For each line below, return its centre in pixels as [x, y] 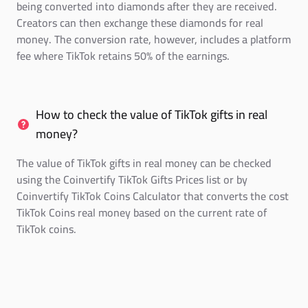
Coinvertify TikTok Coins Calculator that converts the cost [153, 196]
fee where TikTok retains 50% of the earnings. [123, 56]
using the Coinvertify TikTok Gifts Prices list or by [132, 179]
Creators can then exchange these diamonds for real [140, 23]
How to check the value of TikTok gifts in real [152, 114]
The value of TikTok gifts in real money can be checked [144, 163]
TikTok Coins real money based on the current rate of [142, 212]
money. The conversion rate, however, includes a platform [154, 39]
